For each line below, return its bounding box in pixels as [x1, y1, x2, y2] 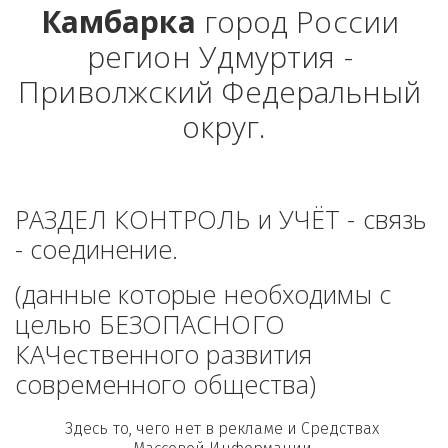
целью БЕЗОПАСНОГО [15, 307, 285, 341]
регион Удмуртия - [87, 36, 353, 77]
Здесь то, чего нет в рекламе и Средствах [64, 419, 379, 438]
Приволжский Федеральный [18, 71, 422, 112]
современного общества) [15, 367, 317, 401]
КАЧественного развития [15, 337, 313, 371]
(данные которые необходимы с [15, 277, 391, 311]
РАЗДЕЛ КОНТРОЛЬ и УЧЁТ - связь [15, 202, 427, 236]
